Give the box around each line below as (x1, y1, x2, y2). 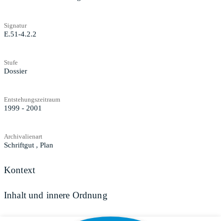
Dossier (4, 67, 27, 75)
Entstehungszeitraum (4, 95, 60, 103)
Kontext (4, 164, 36, 175)
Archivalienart (4, 132, 42, 140)
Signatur (4, 21, 27, 29)
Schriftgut (4, 141, 34, 149)
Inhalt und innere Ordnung (4, 190, 108, 201)
